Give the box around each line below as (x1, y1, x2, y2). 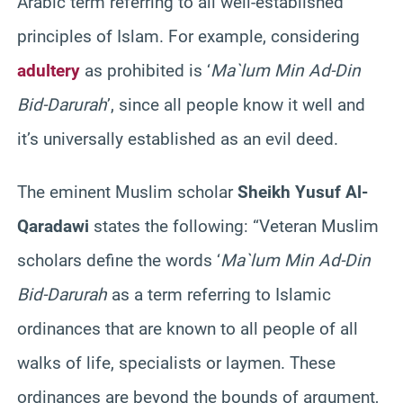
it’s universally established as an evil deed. (17, 128, 338, 149)
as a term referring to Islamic (107, 283, 331, 305)
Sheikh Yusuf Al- (237, 181, 368, 202)
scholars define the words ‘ (17, 249, 220, 271)
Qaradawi (17, 215, 89, 237)
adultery (17, 59, 80, 81)
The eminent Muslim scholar (17, 181, 237, 202)
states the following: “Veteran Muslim (89, 215, 379, 237)
